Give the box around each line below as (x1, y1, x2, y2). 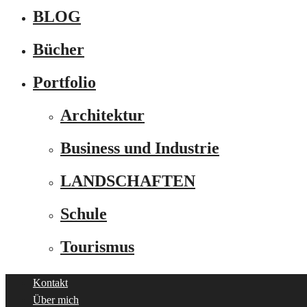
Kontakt (33, 277, 68, 288)
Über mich (33, 294, 79, 306)
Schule (60, 205, 107, 223)
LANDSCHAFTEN (60, 172, 195, 190)
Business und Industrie (60, 139, 219, 157)
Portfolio (33, 73, 96, 91)
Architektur (60, 106, 145, 124)
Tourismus (60, 238, 134, 256)
